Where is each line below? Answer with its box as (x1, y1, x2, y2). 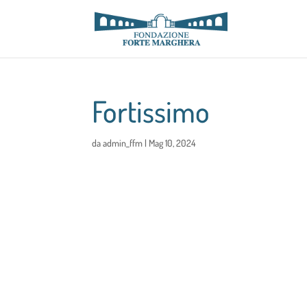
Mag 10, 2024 (149, 137, 196, 149)
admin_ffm (103, 137, 143, 149)
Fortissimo (92, 93, 210, 130)
